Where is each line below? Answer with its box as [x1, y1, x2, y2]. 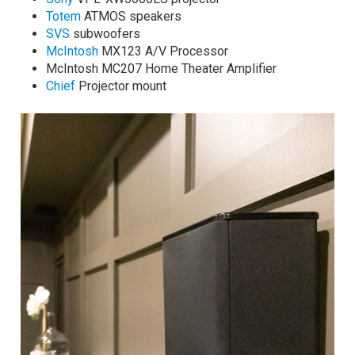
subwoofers [70, 25, 141, 41]
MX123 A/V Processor [98, 43, 229, 59]
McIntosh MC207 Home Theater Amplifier [46, 60, 277, 76]
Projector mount [75, 78, 167, 94]
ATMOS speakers [81, 8, 182, 24]
